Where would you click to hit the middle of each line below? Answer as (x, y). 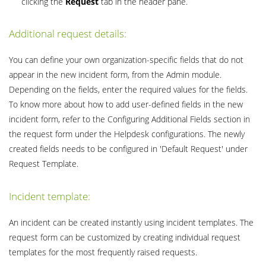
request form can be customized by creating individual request (125, 237)
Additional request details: (68, 34)
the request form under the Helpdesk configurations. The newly (127, 134)
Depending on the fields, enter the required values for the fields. (128, 90)
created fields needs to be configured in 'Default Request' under (128, 149)
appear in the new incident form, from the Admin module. (115, 75)
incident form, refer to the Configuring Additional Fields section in (129, 119)
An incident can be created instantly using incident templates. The (131, 222)
